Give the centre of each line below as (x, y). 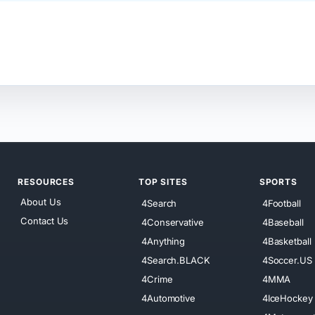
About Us (41, 202)
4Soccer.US (287, 260)
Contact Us (45, 221)
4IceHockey (287, 298)
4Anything (163, 241)
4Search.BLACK (176, 260)
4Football (281, 203)
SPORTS (278, 182)
